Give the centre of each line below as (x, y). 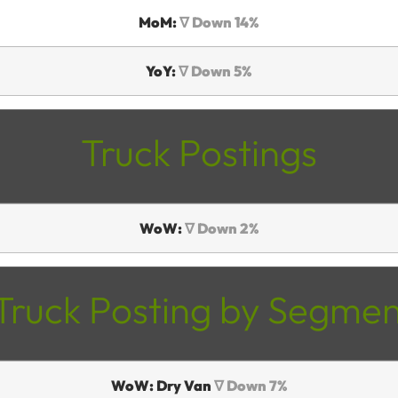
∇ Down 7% (251, 385)
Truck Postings (199, 152)
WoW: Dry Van (161, 385)
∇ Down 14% (219, 22)
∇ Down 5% (215, 71)
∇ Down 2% (222, 228)
